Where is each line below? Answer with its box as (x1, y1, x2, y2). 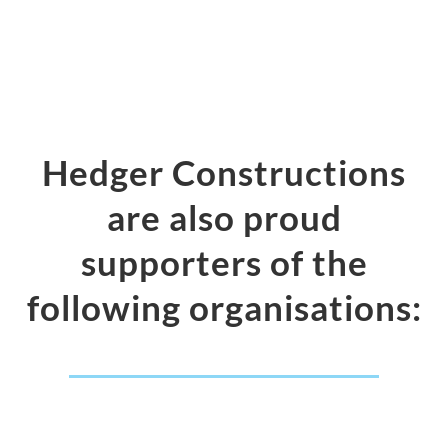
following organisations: (26, 286, 422, 328)
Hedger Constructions (42, 151, 406, 193)
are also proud (106, 196, 342, 238)
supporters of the (80, 241, 368, 283)
